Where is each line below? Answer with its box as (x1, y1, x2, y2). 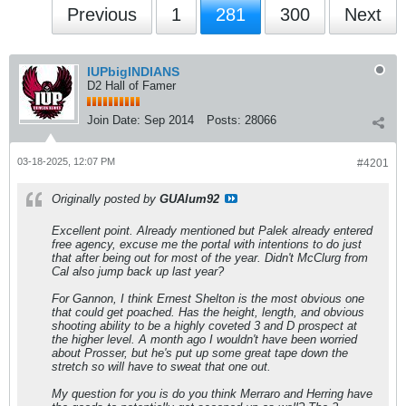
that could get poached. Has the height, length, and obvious (52, 305, 364, 319)
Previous (67, 5, 137, 24)
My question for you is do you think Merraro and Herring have (52, 387, 372, 401)
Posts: (207, 113, 241, 127)
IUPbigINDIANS (87, 64, 179, 79)
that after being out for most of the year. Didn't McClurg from (52, 251, 368, 265)
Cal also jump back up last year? (52, 265, 224, 278)
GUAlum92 (159, 192, 219, 206)
